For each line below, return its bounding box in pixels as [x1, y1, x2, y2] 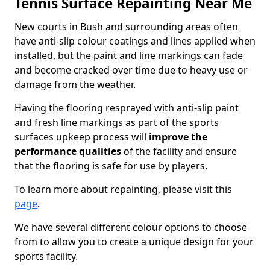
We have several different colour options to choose [14, 221, 247, 234]
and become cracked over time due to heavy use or [14, 63, 248, 77]
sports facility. [14, 250, 78, 263]
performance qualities [14, 145, 121, 158]
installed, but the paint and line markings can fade [14, 49, 243, 62]
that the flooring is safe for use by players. [14, 159, 207, 172]
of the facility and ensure [121, 145, 237, 158]
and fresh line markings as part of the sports [14, 116, 219, 129]
